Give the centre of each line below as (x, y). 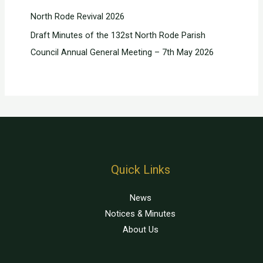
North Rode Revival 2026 (77, 16)
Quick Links (140, 169)
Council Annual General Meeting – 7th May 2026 (122, 53)
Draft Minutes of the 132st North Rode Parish (118, 36)
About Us (140, 230)
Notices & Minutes (140, 214)
